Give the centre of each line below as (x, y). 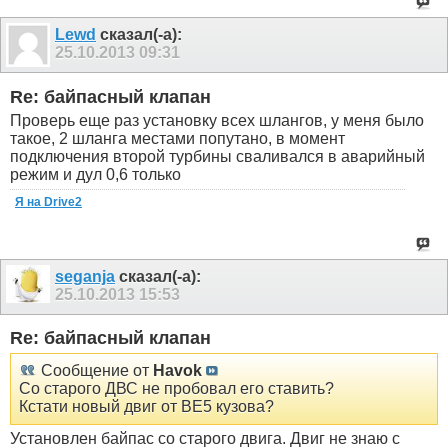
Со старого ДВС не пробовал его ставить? (176, 388)
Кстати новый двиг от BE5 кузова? (146, 406)
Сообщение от (95, 370)
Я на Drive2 (48, 201)
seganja (85, 276)
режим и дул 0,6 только (95, 174)
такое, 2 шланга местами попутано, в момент (177, 138)
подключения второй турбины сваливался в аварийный (217, 156)
